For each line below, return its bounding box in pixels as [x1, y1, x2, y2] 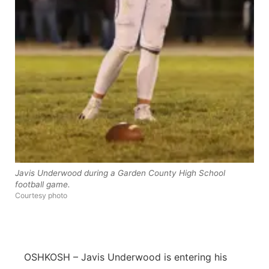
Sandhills [38, 106, 79, 117]
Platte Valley [38, 43, 94, 55]
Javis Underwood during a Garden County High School [15, 168, 225, 178]
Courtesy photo [15, 191, 67, 200]
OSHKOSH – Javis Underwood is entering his [24, 251, 227, 263]
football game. [15, 180, 70, 189]
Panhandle [38, 12, 85, 23]
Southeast [38, 137, 84, 148]
